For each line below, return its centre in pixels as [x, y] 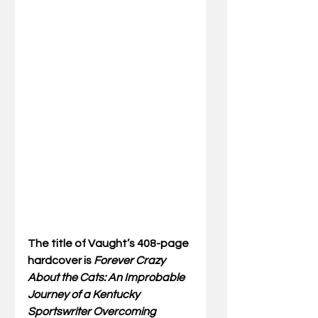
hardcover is [61, 261]
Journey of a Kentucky [85, 295]
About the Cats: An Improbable [107, 278]
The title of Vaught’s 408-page [109, 244]
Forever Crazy [131, 261]
